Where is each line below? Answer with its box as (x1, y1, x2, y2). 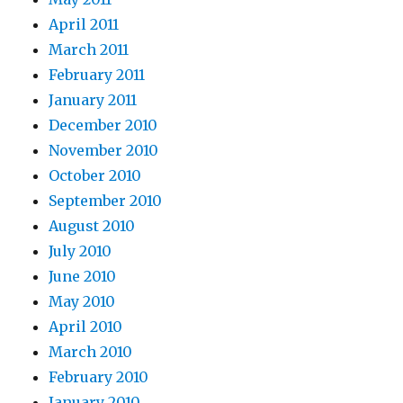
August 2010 (49, 217, 136, 235)
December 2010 (49, 116, 158, 134)
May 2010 (49, 292, 116, 310)
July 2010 (49, 242, 112, 260)
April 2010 (49, 318, 123, 336)
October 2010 (49, 166, 142, 184)
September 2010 (49, 192, 163, 210)
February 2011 (49, 66, 146, 84)
